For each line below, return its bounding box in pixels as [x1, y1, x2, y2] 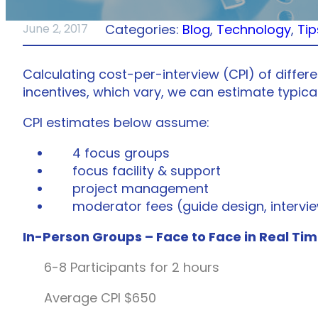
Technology [216, 20, 291, 38]
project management [72, 179, 209, 197]
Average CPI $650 [44, 288, 156, 307]
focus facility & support [72, 161, 221, 180]
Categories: [105, 20, 182, 38]
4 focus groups [72, 143, 170, 162]
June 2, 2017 [23, 21, 88, 38]
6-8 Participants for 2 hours [44, 258, 219, 276]
